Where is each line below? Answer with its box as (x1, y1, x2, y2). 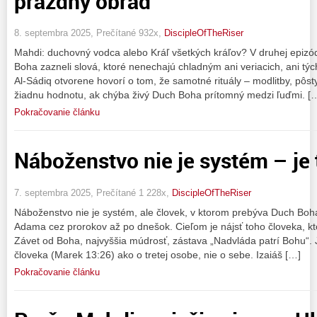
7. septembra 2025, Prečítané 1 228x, (14, 187, 172, 198)
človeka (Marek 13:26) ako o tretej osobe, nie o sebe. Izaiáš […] (14, 248, 301, 260)
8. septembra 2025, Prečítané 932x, (14, 28, 164, 39)
